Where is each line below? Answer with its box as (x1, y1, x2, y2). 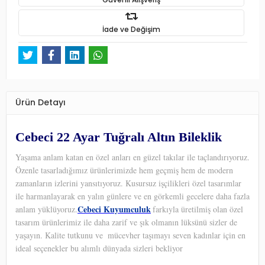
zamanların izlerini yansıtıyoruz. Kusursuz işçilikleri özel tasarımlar (15, 177, 241, 189)
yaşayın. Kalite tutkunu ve (15, 229, 106, 241)
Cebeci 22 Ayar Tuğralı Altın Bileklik (15, 129, 222, 144)
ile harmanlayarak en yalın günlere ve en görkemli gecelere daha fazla (15, 190, 250, 202)
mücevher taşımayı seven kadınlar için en (108, 229, 245, 241)
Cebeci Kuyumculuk (77, 202, 151, 215)
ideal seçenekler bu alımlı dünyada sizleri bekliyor (15, 242, 183, 254)
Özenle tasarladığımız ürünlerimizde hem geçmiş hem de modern (15, 164, 233, 176)
